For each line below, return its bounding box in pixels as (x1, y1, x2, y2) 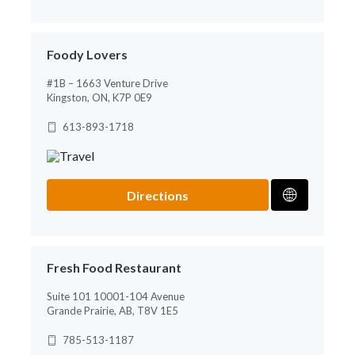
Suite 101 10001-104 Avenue (47, 289, 185, 303)
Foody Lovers (47, 46, 128, 62)
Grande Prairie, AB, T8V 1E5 (47, 303, 178, 317)
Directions (127, 187, 189, 203)
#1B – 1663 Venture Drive (47, 76, 168, 90)
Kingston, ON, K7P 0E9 (47, 90, 152, 104)
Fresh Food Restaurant (47, 259, 181, 275)
